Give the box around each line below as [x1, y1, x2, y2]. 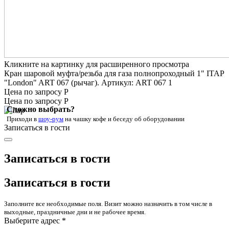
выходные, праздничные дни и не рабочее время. [4, 208, 146, 216]
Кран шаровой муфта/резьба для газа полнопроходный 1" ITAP [4, 69, 224, 78]
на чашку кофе [63, 115, 108, 123]
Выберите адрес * [4, 216, 66, 225]
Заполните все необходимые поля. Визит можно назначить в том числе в [4, 199, 212, 208]
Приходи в [7, 115, 38, 123]
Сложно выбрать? [7, 105, 75, 114]
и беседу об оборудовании [108, 115, 185, 123]
